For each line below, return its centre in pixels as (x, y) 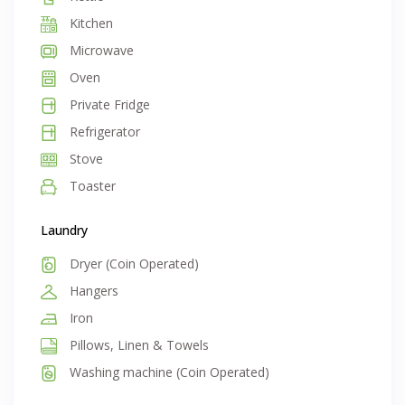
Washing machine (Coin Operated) (168, 372)
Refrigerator (104, 132)
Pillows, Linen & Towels (138, 345)
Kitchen (90, 24)
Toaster (91, 186)
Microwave (100, 51)
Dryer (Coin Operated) (133, 264)
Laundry (65, 231)
